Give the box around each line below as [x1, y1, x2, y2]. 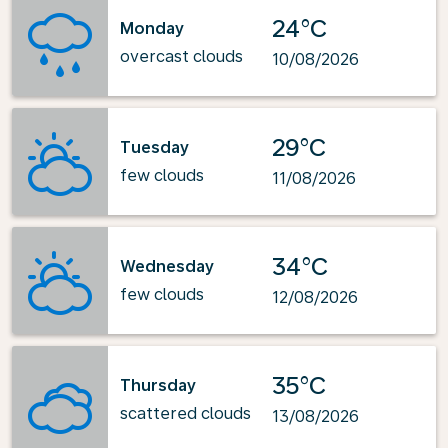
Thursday [120, 375, 196, 395]
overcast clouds [120, 46, 243, 66]
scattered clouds [120, 403, 251, 423]
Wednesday [120, 256, 214, 276]
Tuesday [120, 137, 189, 157]
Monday [120, 18, 184, 38]
